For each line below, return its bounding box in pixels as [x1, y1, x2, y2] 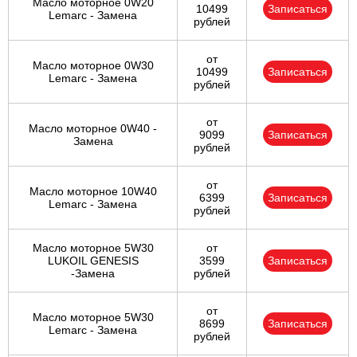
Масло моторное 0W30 [32, 59, 154, 73]
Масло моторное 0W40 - [29, 122, 157, 135]
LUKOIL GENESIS [47, 254, 139, 268]
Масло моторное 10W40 [29, 185, 157, 198]
